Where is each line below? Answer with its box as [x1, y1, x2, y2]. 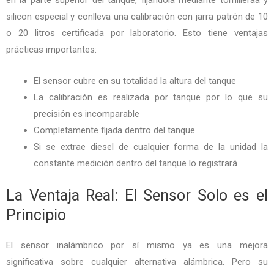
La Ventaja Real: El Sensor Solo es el [6, 187, 268, 205]
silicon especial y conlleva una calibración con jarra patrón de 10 [6, 10, 268, 22]
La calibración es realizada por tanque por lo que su [34, 91, 268, 103]
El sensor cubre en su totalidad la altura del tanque [34, 75, 236, 86]
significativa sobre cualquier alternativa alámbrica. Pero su [6, 256, 268, 268]
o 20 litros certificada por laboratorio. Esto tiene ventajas [6, 27, 268, 39]
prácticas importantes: [6, 43, 97, 55]
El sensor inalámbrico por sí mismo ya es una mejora [6, 240, 268, 251]
